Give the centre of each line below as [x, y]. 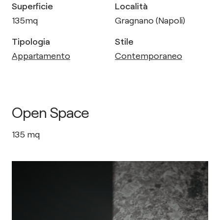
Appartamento [41, 55]
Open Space [50, 112]
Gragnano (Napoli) [150, 20]
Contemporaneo [149, 55]
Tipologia [31, 41]
